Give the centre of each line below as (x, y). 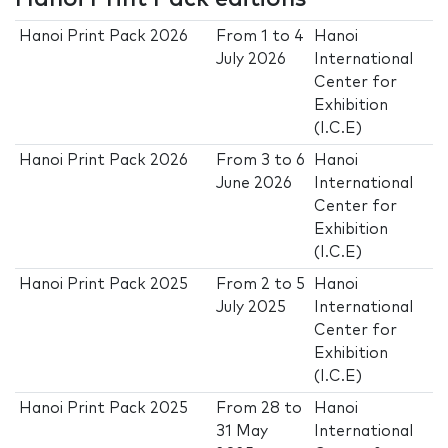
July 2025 (251, 308)
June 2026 (254, 184)
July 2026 (251, 60)
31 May (242, 432)
